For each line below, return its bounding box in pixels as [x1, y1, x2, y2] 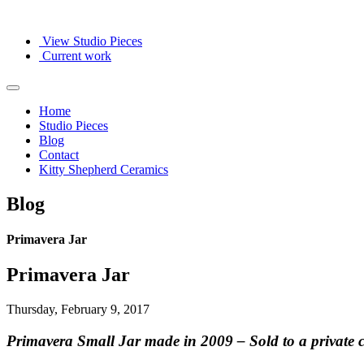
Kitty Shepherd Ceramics [39, 162, 168, 176]
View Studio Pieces [42, 34, 142, 48]
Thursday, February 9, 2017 [6, 302, 149, 317]
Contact [39, 148, 79, 162]
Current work [42, 49, 111, 63]
